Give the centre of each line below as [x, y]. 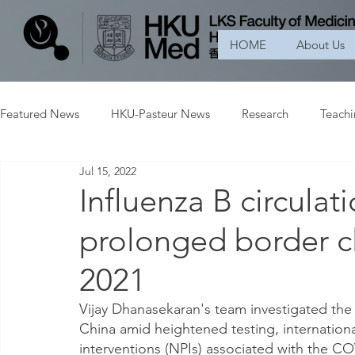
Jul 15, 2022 [108, 171]
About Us [321, 45]
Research [265, 113]
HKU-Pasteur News [160, 113]
